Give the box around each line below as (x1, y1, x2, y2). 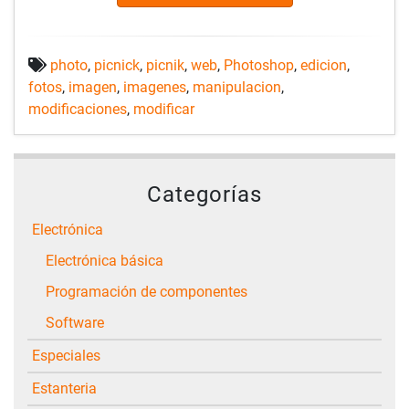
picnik (146, 56, 184, 74)
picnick (94, 56, 140, 74)
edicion (300, 56, 347, 74)
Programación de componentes (55, 282, 247, 300)
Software (55, 313, 104, 331)
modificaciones (28, 100, 127, 118)
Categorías (147, 181, 262, 207)
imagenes (123, 78, 186, 96)
